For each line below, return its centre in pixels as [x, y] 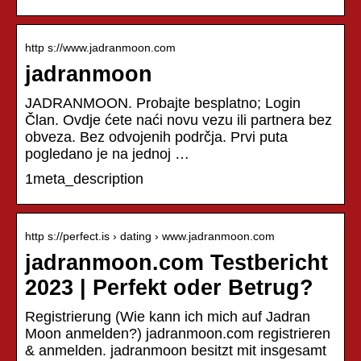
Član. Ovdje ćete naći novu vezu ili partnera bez [178, 120]
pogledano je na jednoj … [107, 154]
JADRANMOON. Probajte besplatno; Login [163, 103]
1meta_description [84, 178]
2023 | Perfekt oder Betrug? [169, 287]
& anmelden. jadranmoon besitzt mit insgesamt [176, 350]
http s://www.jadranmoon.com [100, 47]
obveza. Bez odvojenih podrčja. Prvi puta [156, 137]
